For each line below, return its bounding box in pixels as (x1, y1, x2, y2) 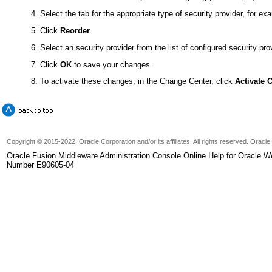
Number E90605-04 (7, 160, 74, 169)
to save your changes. (72, 59, 153, 69)
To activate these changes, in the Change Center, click (40, 76, 236, 86)
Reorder (60, 26, 90, 36)
